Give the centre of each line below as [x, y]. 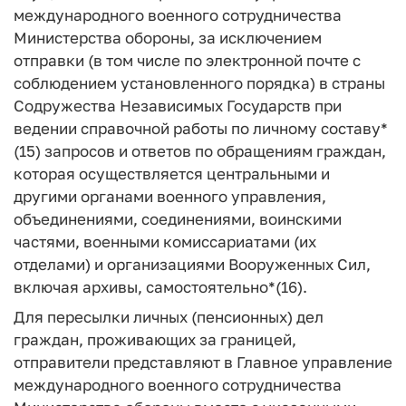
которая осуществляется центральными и [172, 174]
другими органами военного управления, [170, 196]
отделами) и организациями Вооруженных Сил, [192, 264]
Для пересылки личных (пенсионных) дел [169, 316]
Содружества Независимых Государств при [178, 106]
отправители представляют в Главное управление [203, 362]
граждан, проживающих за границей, [155, 339]
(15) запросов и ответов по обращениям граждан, [200, 151]
